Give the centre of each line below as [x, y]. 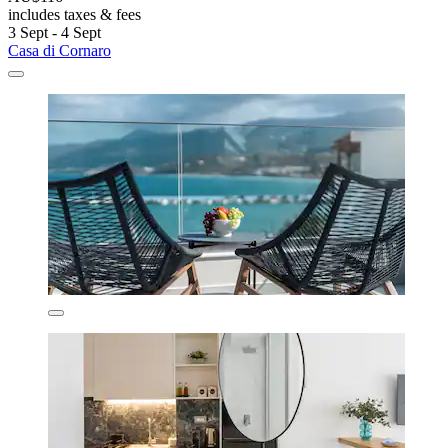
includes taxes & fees [74, 14]
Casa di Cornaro [59, 50]
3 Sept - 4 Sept [54, 32]
